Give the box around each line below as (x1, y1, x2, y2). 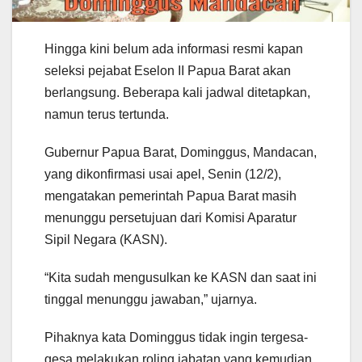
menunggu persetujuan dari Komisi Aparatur (44, 210, 297, 225)
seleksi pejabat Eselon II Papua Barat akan (44, 63, 291, 78)
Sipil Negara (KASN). (44, 232, 167, 246)
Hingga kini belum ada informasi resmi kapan (44, 41, 303, 56)
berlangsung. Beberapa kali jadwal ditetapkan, (44, 85, 310, 99)
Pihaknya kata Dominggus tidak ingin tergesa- (44, 330, 308, 344)
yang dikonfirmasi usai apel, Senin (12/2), (44, 166, 281, 181)
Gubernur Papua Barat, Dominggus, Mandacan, (44, 145, 317, 159)
